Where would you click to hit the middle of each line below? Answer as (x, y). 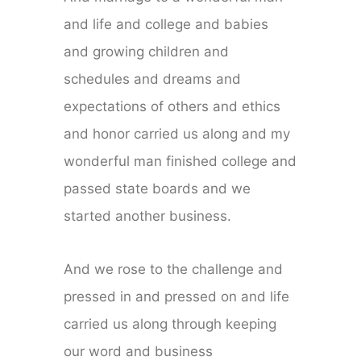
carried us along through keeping (170, 324)
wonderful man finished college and (180, 162)
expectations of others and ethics (172, 107)
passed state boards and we (158, 189)
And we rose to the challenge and (174, 270)
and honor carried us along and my (177, 134)
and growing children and (147, 52)
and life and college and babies (166, 25)
